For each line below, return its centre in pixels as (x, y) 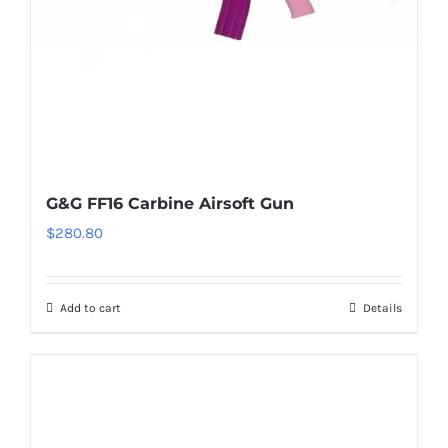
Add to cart (90, 308)
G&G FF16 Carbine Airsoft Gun (170, 203)
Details (382, 308)
